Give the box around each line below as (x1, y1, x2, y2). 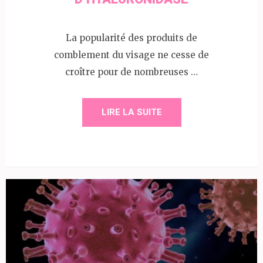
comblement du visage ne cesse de (54, 49, 209, 60)
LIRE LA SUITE (101, 106, 162, 117)
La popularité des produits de (66, 32, 197, 43)
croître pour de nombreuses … (65, 66, 198, 77)
